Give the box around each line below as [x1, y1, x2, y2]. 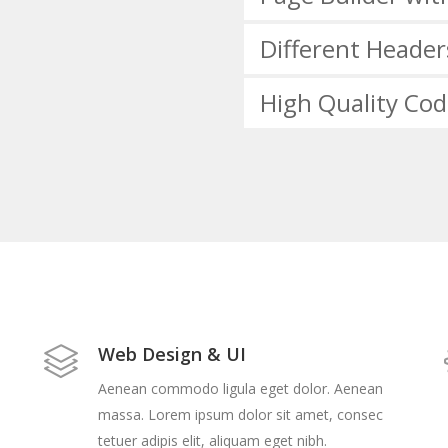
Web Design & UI [98, 342, 246, 366]
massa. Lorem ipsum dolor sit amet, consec [98, 405, 383, 424]
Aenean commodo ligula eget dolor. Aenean [98, 379, 383, 398]
